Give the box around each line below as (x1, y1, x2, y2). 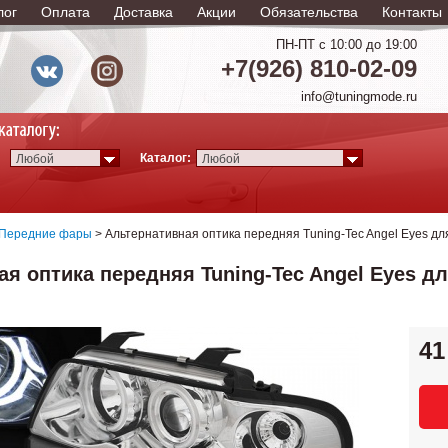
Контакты (382, 4, 442, 20)
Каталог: (140, 151, 191, 165)
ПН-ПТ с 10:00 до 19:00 (276, 37, 418, 53)
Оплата (41, 4, 90, 20)
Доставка (114, 4, 173, 20)
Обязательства (260, 4, 358, 20)
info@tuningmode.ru (301, 89, 418, 105)
